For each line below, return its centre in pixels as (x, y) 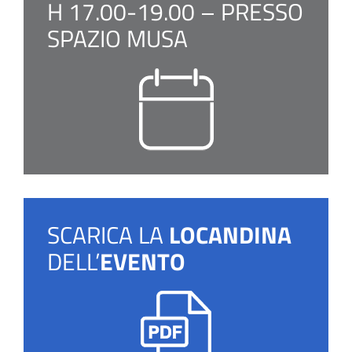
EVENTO (143, 262)
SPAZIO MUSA (117, 38)
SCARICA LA (108, 235)
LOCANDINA (230, 235)
